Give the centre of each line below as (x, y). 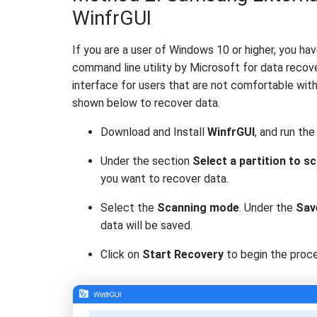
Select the (129, 208)
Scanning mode (198, 208)
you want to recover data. (165, 179)
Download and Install (154, 132)
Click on (121, 254)
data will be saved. (146, 225)
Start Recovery (183, 254)
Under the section (146, 161)
